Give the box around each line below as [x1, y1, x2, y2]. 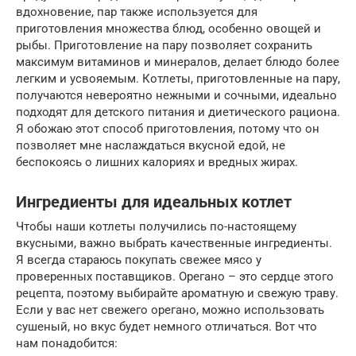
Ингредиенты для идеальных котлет [16, 193, 292, 212]
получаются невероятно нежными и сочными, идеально [16, 88, 337, 103]
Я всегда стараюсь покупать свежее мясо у [16, 253, 261, 267]
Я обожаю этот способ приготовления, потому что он [16, 122, 319, 136]
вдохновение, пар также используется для [16, 5, 257, 19]
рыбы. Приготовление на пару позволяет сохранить [16, 38, 312, 52]
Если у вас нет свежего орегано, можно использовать [16, 303, 324, 317]
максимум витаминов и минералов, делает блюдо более [16, 55, 339, 69]
